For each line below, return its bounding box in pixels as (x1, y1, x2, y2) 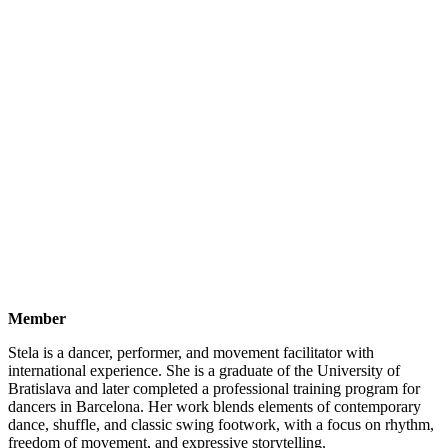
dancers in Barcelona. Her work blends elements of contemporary (8, 398, 421, 416)
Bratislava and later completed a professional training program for (8, 380, 420, 398)
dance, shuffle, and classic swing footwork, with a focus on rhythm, (8, 416, 434, 434)
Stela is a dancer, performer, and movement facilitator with (8, 344, 374, 362)
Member (8, 310, 66, 328)
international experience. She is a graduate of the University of (8, 362, 400, 380)
